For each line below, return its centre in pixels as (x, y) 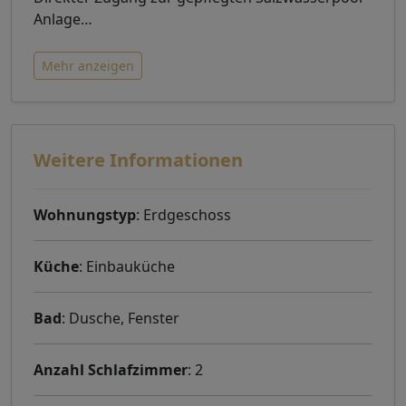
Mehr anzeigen (88, 65)
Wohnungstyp (85, 214)
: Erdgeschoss (184, 214)
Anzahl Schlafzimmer (111, 369)
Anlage (57, 19)
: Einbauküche (127, 266)
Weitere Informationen (138, 159)
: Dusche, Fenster (121, 318)
